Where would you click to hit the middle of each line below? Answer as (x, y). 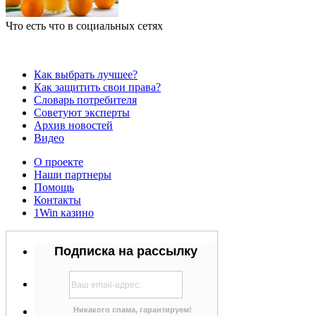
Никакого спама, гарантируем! (133, 310)
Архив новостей (73, 126)
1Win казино (64, 213)
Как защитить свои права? (97, 87)
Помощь (54, 188)
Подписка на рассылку (126, 251)
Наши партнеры (73, 175)
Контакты (57, 200)
